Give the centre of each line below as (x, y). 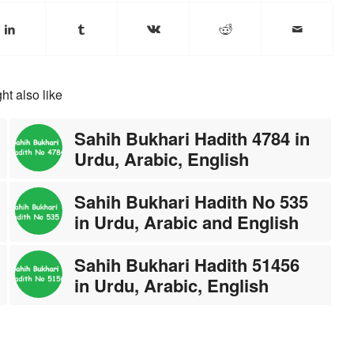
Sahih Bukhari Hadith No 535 (192, 201)
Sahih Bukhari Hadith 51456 (187, 264)
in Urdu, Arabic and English (187, 222)
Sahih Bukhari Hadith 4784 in (192, 138)
